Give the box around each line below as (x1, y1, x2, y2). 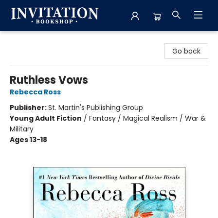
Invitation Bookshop (7, 36, 73, 45)
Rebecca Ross (10, 87, 61, 97)
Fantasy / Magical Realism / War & (89, 113, 206, 123)
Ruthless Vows (10, 73, 88, 88)
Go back (172, 46, 200, 56)
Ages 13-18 (10, 135, 47, 145)
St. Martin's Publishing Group (48, 103, 143, 112)
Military (10, 124, 34, 134)
